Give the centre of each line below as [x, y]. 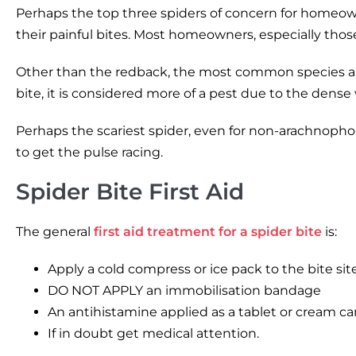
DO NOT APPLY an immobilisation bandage [184, 290]
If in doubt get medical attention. [153, 333]
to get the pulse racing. [89, 152]
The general [55, 231]
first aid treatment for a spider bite [208, 231]
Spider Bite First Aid [130, 191]
